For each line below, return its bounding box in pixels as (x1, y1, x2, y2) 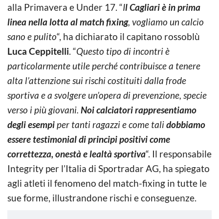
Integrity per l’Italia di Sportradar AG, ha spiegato (7, 162, 210, 174)
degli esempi (7, 118, 55, 130)
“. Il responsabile (146, 148, 212, 159)
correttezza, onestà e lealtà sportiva (7, 148, 146, 159)
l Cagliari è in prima (125, 1, 200, 13)
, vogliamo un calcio (128, 16, 204, 27)
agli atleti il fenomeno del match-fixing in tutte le (7, 177, 207, 189)
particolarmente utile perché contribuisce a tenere (7, 60, 200, 71)
